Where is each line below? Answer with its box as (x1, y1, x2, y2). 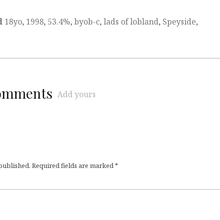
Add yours (57, 89, 96, 100)
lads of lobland (104, 16, 159, 27)
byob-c (74, 16, 100, 27)
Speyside (163, 16, 196, 27)
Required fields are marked (32, 161, 115, 170)
